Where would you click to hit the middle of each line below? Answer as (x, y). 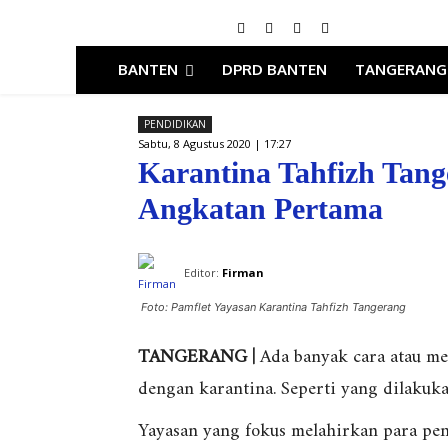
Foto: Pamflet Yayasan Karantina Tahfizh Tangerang (273, 307)
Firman (243, 273)
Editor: (201, 273)
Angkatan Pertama (260, 209)
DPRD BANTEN (274, 69)
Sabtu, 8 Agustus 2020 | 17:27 (214, 144)
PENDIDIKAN (175, 124)
